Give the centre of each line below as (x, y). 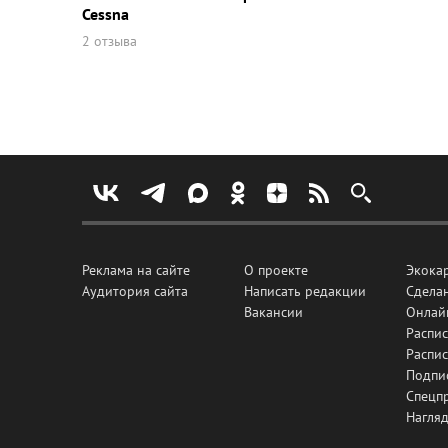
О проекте (276, 270)
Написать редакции (305, 291)
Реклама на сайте (136, 270)
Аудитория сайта (135, 291)
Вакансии (273, 312)
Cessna (105, 14)
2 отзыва (109, 41)
